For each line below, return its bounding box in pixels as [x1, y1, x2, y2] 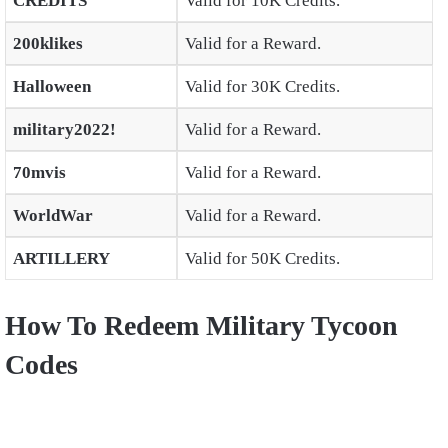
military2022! [12, 120, 116, 140]
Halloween [12, 77, 91, 97]
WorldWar [12, 206, 93, 226]
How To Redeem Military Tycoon [5, 309, 398, 341]
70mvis [12, 163, 66, 183]
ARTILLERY [12, 249, 110, 269]
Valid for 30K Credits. [184, 77, 340, 97]
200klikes [12, 34, 83, 54]
